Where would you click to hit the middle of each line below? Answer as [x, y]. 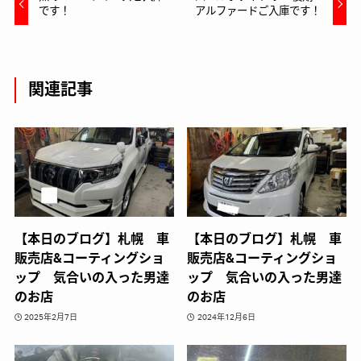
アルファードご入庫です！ [257, 11]
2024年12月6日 [226, 317]
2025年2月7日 [51, 317]
